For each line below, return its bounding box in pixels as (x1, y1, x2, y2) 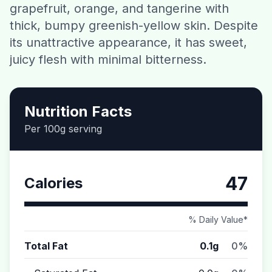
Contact (119, 13, 153, 23)
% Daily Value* (188, 214, 248, 225)
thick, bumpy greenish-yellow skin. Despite (10, 18, 258, 33)
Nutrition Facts (24, 103, 132, 120)
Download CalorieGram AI (81, 44, 191, 55)
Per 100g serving (24, 123, 102, 135)
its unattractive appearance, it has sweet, (10, 35, 247, 50)
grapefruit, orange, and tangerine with (10, 1, 229, 16)
